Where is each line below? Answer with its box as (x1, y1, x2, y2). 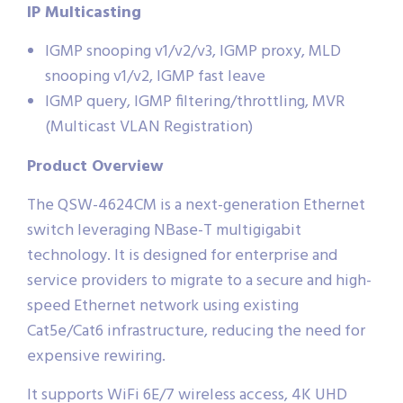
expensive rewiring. (27, 343, 166, 370)
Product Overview (27, 153, 164, 180)
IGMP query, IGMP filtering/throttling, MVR (45, 88, 345, 115)
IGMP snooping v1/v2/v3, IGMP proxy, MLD (45, 38, 341, 65)
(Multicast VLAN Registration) (45, 113, 253, 140)
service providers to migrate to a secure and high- (27, 267, 372, 294)
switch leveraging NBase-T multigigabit (27, 217, 301, 244)
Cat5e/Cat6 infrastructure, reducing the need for (27, 318, 365, 345)
